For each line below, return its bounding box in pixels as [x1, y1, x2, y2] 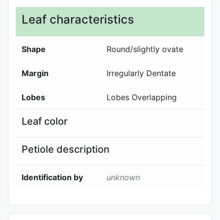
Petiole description [22, 143, 110, 155]
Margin [22, 68, 49, 78]
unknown [107, 172, 140, 182]
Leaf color [22, 115, 68, 127]
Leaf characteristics [22, 12, 134, 27]
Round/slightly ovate [107, 44, 183, 54]
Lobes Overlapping [107, 92, 177, 102]
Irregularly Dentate [107, 68, 176, 78]
